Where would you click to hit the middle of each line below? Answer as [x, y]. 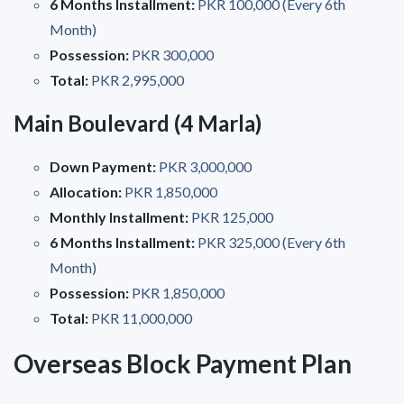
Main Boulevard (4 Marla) [138, 123]
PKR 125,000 [231, 216]
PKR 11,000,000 [140, 317]
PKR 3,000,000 [204, 166]
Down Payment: [103, 166]
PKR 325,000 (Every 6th [270, 242]
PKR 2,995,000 [136, 79]
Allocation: [87, 191]
